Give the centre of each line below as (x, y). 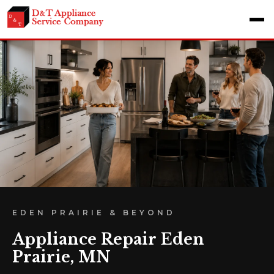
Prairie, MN (61, 257)
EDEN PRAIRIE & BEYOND (94, 213)
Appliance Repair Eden (108, 239)
